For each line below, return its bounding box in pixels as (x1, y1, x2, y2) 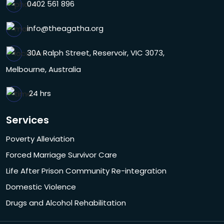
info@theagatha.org (27, 22, 103, 33)
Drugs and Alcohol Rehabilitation (6, 197, 126, 208)
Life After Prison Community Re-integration (6, 165, 166, 176)
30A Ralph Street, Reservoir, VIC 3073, (27, 47, 164, 58)
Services (6, 112, 49, 127)
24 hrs (29, 87, 51, 98)
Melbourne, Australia (6, 63, 81, 74)
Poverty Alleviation (6, 133, 74, 144)
